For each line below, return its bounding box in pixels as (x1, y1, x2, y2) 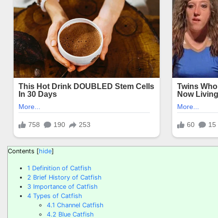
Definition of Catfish (30, 164, 91, 172)
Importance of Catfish (31, 182, 98, 190)
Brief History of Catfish (31, 173, 102, 181)
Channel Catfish (55, 201, 104, 209)
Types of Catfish (31, 192, 82, 200)
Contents (8, 147, 35, 155)
